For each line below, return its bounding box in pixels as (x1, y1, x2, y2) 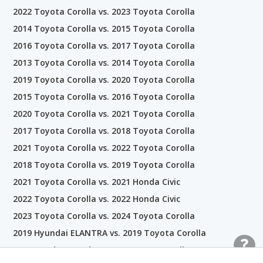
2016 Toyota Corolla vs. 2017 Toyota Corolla (13, 39, 195, 51)
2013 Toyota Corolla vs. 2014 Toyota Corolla (13, 56, 195, 68)
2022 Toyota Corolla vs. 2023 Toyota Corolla (13, 5, 195, 17)
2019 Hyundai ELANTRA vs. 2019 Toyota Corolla (13, 227, 206, 238)
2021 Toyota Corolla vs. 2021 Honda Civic (13, 176, 180, 187)
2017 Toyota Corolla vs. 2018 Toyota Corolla (13, 124, 195, 136)
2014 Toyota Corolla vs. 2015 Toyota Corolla (13, 22, 195, 34)
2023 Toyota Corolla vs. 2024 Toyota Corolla (13, 210, 195, 221)
